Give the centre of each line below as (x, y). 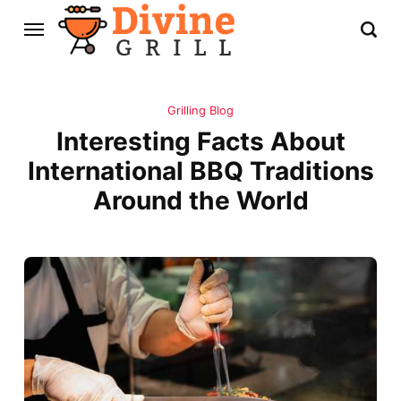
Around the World (200, 201)
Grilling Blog (200, 111)
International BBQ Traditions (200, 171)
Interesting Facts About (200, 142)
